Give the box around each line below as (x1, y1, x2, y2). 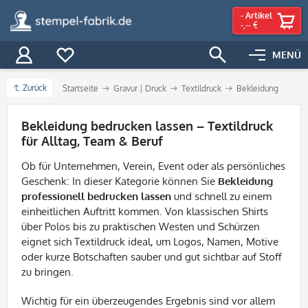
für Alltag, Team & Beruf (21, 133, 163, 148)
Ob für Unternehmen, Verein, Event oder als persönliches (21, 159, 285, 173)
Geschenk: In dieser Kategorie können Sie (21, 175, 218, 188)
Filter (7, 103, 30, 116)
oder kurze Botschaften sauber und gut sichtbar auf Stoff (21, 250, 282, 263)
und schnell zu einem (171, 190, 272, 203)
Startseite (63, 83, 98, 93)
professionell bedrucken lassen (21, 190, 171, 203)
